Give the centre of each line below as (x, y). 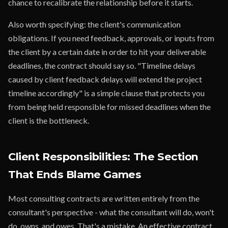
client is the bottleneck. (49, 120)
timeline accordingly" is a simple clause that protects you (106, 93)
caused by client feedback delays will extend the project (105, 79)
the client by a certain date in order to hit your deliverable (107, 52)
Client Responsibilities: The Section (104, 156)
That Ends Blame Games (75, 174)
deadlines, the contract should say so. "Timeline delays (102, 65)
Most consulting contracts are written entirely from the (104, 198)
